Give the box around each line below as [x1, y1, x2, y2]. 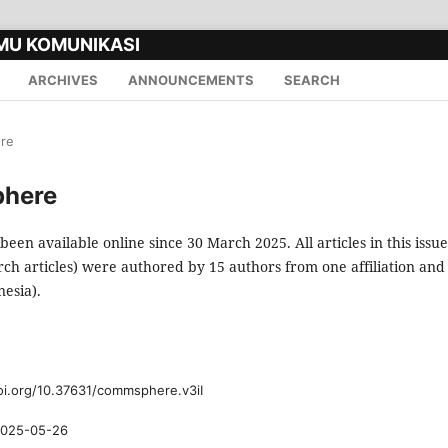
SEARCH [284, 71, 341, 88]
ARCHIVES [28, 71, 99, 88]
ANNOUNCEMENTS [128, 71, 255, 88]
